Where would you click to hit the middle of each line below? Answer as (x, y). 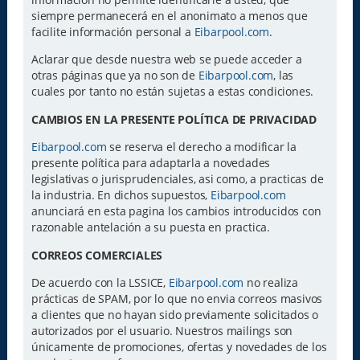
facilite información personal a (112, 32)
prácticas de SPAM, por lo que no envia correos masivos (177, 299)
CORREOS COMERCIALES (97, 255)
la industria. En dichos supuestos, (121, 195)
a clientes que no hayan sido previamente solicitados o (175, 315)
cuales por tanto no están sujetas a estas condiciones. (172, 92)
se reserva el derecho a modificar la (201, 147)
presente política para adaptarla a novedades (151, 163)
